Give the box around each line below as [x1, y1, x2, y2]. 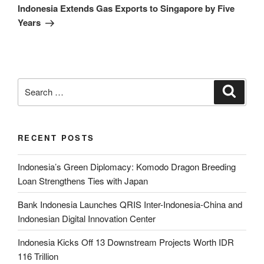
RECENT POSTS [18, 131, 95, 143]
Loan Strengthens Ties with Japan [18, 174, 148, 187]
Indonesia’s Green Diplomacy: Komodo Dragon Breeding [18, 160, 236, 173]
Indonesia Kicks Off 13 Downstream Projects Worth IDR [18, 235, 234, 248]
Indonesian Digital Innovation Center [18, 212, 156, 225]
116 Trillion [18, 249, 58, 262]
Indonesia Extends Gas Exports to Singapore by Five [18, 2, 235, 15]
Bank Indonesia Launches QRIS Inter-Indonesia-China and [18, 197, 242, 210]
